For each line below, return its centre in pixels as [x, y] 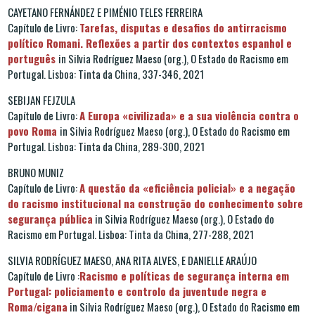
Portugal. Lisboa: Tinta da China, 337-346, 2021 [106, 73]
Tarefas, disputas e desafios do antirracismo [183, 27]
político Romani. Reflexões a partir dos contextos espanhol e [150, 43]
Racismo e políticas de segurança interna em [184, 275]
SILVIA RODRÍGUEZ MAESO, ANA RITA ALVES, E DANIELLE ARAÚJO [132, 260]
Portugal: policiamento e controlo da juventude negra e [137, 291]
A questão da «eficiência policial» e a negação [187, 187]
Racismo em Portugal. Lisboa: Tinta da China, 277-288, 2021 [131, 234]
